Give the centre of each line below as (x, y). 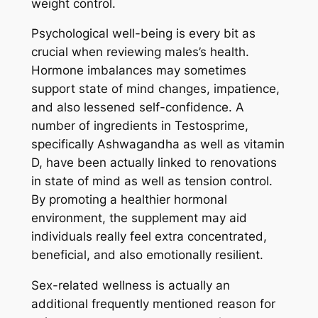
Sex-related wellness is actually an (130, 286)
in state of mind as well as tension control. (152, 181)
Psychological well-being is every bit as (143, 34)
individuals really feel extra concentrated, (149, 237)
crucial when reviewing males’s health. (140, 52)
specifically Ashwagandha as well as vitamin (158, 144)
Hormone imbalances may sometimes (138, 71)
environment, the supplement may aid (139, 218)
